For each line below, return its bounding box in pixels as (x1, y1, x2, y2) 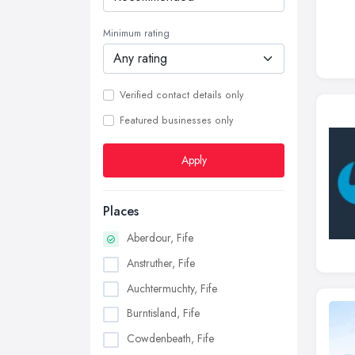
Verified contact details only (120, 88, 243, 102)
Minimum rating (103, 26, 170, 40)
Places (103, 202, 139, 220)
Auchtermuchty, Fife (127, 280, 217, 296)
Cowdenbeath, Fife (127, 330, 214, 347)
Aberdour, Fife (127, 230, 193, 246)
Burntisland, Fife (127, 305, 200, 322)
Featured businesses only (120, 113, 233, 128)
